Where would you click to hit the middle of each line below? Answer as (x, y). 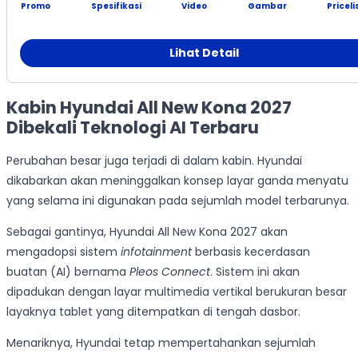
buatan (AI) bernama (68, 272)
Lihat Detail (204, 53)
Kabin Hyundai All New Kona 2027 (149, 107)
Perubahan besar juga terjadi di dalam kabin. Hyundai (154, 161)
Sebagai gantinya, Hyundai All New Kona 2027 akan (147, 232)
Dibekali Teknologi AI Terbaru (133, 127)
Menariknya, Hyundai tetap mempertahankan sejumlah (161, 343)
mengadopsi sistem (64, 252)
